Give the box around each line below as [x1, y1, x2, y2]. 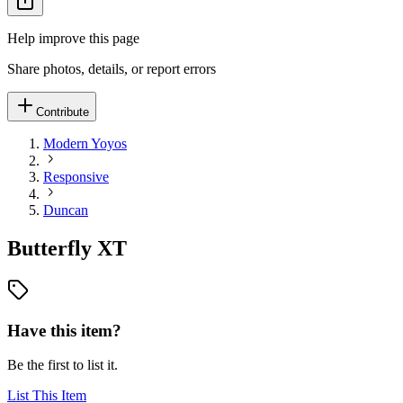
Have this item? [7, 320, 121, 340]
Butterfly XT [7, 236, 127, 260]
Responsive [43, 169, 109, 184]
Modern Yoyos [43, 136, 127, 151]
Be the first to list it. [7, 357, 118, 373]
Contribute [36, 105, 89, 119]
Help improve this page [7, 31, 139, 46]
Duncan [43, 202, 88, 218]
